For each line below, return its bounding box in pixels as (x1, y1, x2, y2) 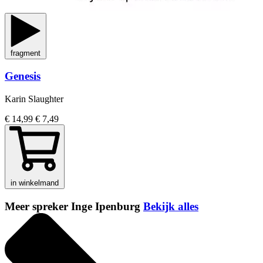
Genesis (5, 70, 41, 83)
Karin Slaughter (5, 94, 63, 104)
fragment (11, 48, 41, 58)
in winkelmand (11, 178, 59, 188)
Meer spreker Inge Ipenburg (5, 200, 143, 213)
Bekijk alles (143, 200, 198, 213)
